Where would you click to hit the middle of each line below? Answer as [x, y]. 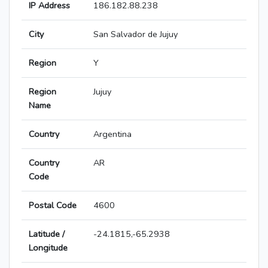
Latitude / [47, 234]
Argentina [112, 134]
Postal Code [53, 205]
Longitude [48, 248]
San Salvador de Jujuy [135, 34]
